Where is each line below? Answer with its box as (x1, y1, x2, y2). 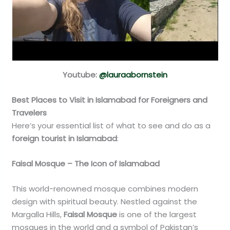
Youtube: (63, 69, 99, 80)
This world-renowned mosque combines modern (12, 183, 199, 194)
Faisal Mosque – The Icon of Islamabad (12, 158, 160, 169)
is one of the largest (117, 208, 197, 220)
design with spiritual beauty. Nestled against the (12, 196, 198, 207)
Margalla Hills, (12, 208, 64, 220)
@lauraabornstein (99, 69, 167, 80)
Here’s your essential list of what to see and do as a (12, 120, 211, 131)
